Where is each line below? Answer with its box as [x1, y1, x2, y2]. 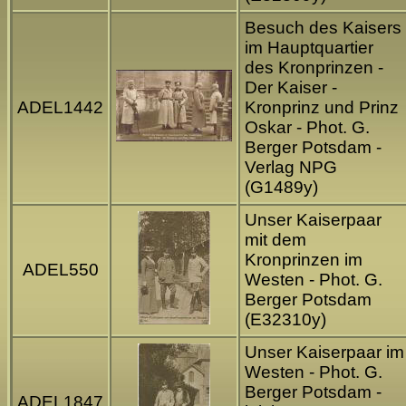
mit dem [245, 230, 306, 250]
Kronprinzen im [245, 250, 362, 270]
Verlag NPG [245, 158, 337, 178]
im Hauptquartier [245, 38, 373, 58]
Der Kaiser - [245, 78, 337, 98]
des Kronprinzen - [245, 58, 383, 78]
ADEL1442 [17, 98, 103, 118]
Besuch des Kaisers [245, 18, 401, 38]
